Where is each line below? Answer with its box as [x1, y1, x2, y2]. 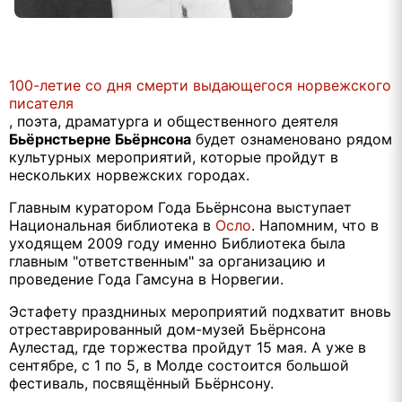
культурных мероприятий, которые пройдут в [9, 148, 338, 167]
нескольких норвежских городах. [9, 166, 249, 185]
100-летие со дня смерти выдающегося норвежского [9, 76, 391, 95]
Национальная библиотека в [9, 216, 215, 235]
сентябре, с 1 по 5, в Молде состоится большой [9, 356, 349, 375]
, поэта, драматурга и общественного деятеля [9, 112, 338, 131]
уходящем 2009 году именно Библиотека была [9, 234, 345, 253]
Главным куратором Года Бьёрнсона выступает [9, 198, 352, 217]
